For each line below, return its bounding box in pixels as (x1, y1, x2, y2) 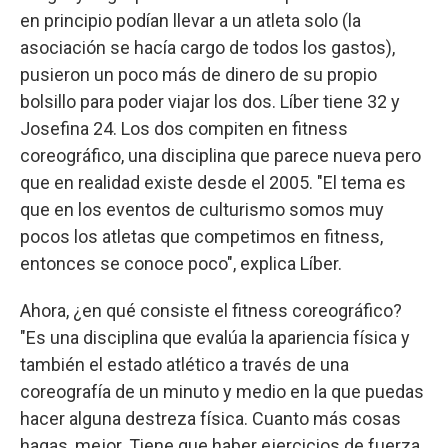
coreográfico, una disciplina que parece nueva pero (20, 144, 421, 166)
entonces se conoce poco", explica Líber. (20, 252, 342, 274)
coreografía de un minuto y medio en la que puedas (20, 380, 424, 402)
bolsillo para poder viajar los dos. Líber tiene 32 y (20, 90, 400, 112)
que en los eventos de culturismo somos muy (20, 198, 384, 220)
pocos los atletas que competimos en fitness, (20, 225, 383, 247)
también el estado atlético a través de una (20, 353, 349, 375)
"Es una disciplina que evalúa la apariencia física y (20, 326, 410, 348)
